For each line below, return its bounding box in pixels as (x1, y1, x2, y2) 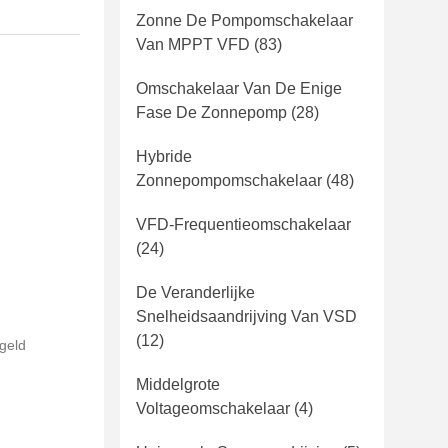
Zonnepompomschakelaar (136, 172, 322, 189)
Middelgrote (136, 376, 220, 393)
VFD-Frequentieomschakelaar (136, 216, 351, 233)
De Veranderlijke (136, 284, 255, 301)
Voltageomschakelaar (136, 400, 290, 417)
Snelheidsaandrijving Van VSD (136, 308, 357, 325)
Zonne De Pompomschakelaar (136, 12, 353, 29)
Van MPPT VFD (136, 36, 250, 53)
